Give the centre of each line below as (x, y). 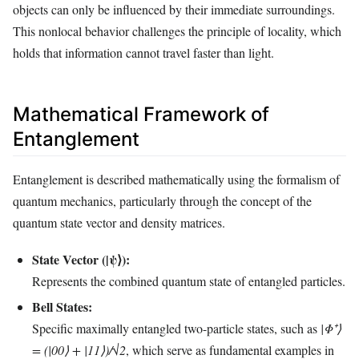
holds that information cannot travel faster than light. (143, 53)
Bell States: (62, 306)
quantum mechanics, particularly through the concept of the (162, 200)
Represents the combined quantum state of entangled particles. (189, 280)
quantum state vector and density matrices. (119, 222)
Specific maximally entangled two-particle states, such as (176, 328)
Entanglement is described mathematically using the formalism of (176, 179)
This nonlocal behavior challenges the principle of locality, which (177, 31)
